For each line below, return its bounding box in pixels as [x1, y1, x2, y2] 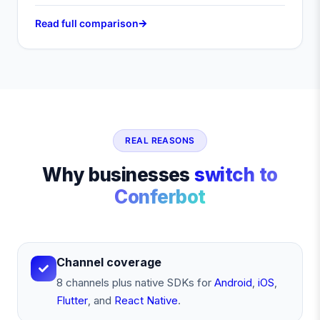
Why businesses [42, 164, 195, 186]
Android [214, 276, 252, 289]
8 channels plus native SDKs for [56, 276, 211, 289]
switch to [194, 164, 278, 186]
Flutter [56, 294, 88, 307]
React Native [114, 294, 178, 307]
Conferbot [114, 186, 206, 208]
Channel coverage [56, 255, 161, 269]
